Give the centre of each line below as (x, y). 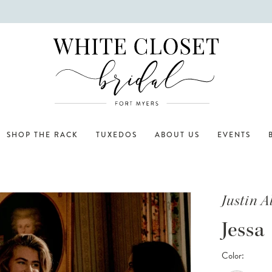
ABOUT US (177, 135)
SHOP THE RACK (42, 135)
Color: (233, 255)
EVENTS (234, 135)
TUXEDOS (117, 135)
